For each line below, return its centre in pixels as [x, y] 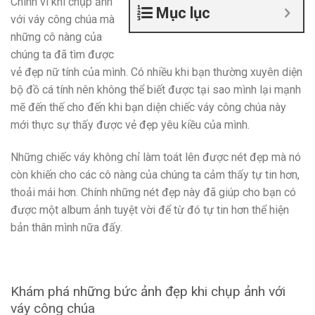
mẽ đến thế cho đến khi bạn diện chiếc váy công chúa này [148, 108]
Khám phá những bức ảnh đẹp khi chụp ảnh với [148, 291]
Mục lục [183, 13]
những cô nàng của [56, 37]
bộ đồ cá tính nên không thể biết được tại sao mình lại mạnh [156, 90]
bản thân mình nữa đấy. [66, 228]
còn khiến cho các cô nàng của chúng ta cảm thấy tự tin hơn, [155, 175]
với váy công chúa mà [63, 20]
